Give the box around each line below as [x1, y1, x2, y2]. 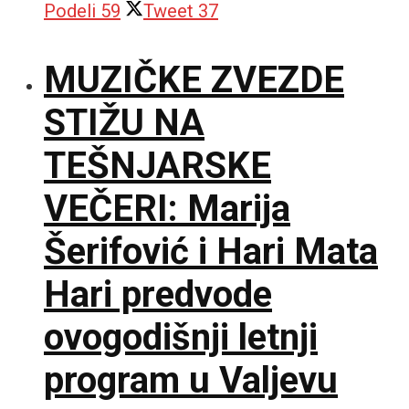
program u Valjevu [44, 358, 338, 402]
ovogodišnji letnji [44, 315, 318, 359]
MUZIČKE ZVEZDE [44, 58, 344, 101]
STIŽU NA [44, 100, 204, 144]
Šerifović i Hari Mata [44, 229, 378, 273]
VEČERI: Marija [44, 186, 290, 230]
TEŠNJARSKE [44, 143, 271, 187]
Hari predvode [44, 272, 272, 316]
